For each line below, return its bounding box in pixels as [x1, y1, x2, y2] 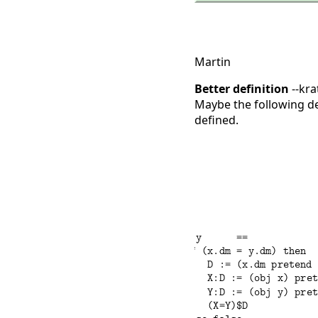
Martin [194, 54, 231, 70]
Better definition [194, 81, 289, 97]
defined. [194, 112, 238, 128]
